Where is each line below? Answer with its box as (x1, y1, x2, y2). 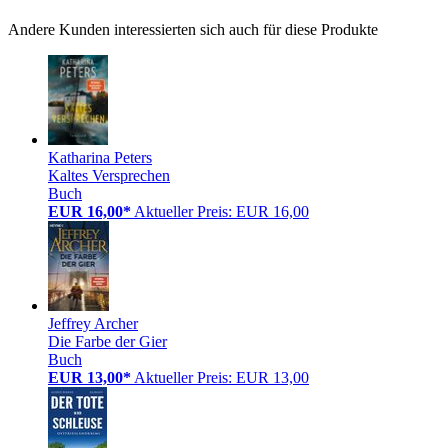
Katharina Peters (48, 148, 152, 166)
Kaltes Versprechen (48, 166, 170, 184)
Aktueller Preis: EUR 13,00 (134, 368, 309, 386)
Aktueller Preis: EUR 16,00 (134, 202, 309, 220)
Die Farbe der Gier (48, 332, 167, 350)
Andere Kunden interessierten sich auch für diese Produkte (8, 20, 378, 38)
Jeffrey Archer (48, 314, 138, 332)
